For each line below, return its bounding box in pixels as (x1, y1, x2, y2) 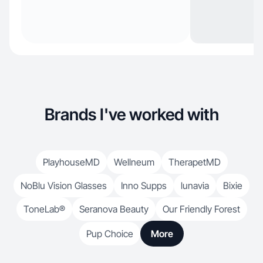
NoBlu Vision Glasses (21, 180, 107, 191)
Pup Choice (86, 228, 133, 240)
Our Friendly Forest (162, 203, 240, 215)
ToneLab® (23, 203, 65, 215)
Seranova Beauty (79, 203, 149, 215)
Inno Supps (121, 180, 167, 191)
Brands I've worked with (44, 104, 219, 124)
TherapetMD (168, 156, 221, 168)
